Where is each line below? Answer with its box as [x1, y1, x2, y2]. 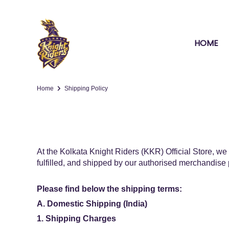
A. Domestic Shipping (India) [37, 199, 147, 209]
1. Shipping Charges [37, 214, 116, 223]
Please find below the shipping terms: [37, 185, 182, 194]
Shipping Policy [64, 85, 108, 93]
